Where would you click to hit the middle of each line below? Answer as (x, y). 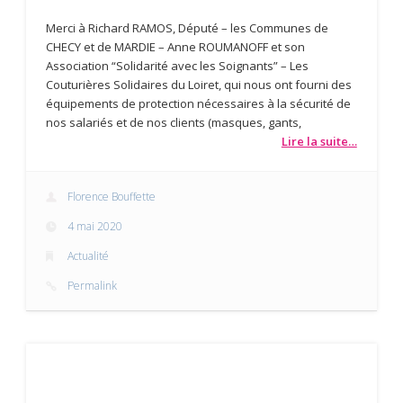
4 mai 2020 (95, 227)
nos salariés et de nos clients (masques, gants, (174, 122)
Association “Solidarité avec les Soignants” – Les (178, 65)
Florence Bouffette (112, 197)
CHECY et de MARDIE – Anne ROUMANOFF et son (176, 46)
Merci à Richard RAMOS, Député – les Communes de (188, 27)
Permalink (93, 286)
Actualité (89, 256)
